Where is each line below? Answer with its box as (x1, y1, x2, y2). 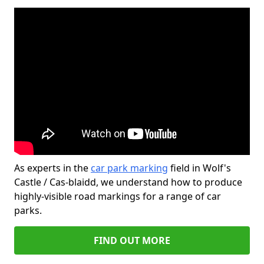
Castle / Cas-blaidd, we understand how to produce (14, 176, 242, 189)
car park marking (91, 161, 168, 174)
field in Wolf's (168, 161, 231, 174)
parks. (14, 204, 42, 217)
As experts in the (14, 161, 91, 174)
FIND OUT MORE (94, 234, 170, 247)
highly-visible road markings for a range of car (14, 190, 221, 203)
